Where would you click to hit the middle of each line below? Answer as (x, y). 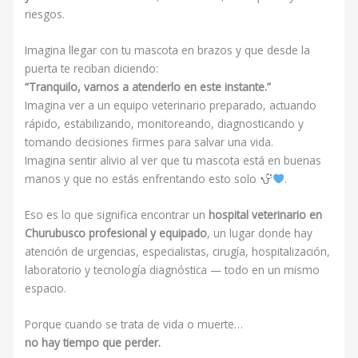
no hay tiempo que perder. (93, 342)
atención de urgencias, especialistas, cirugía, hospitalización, (178, 251)
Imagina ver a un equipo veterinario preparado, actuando (171, 105)
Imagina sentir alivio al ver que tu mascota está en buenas (173, 161)
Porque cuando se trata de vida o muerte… (134, 324)
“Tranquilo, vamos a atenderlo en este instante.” (148, 87)
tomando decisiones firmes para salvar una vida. (149, 142)
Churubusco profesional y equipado (116, 233)
